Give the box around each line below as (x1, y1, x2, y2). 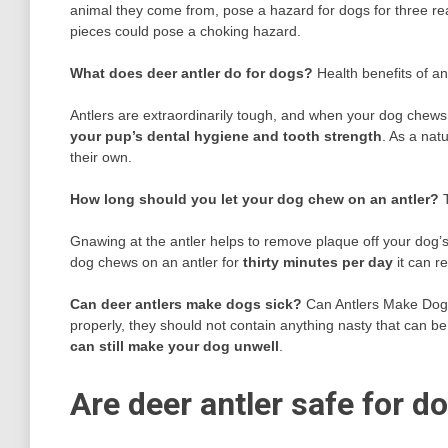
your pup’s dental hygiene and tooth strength (70, 128, 382, 145)
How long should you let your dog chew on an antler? (70, 191, 439, 208)
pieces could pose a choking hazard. (70, 23, 301, 40)
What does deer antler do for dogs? (70, 65, 313, 82)
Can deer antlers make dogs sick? (70, 296, 302, 313)
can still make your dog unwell (70, 338, 279, 355)
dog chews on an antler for (70, 254, 243, 271)
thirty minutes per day (243, 254, 393, 271)
